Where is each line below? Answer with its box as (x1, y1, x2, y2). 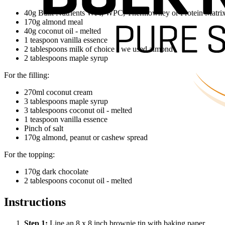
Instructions (4, 195, 66, 209)
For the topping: (4, 150, 55, 159)
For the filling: (4, 71, 49, 80)
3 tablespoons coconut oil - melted (24, 106, 132, 115)
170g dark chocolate (24, 167, 88, 176)
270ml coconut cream (24, 88, 92, 97)
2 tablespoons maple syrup (24, 54, 108, 63)
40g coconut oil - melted (24, 27, 101, 36)
